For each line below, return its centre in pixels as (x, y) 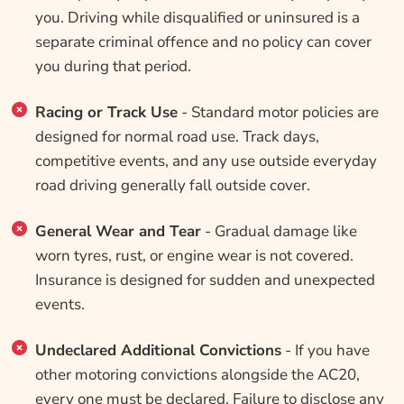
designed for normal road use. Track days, (177, 137)
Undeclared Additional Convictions (158, 350)
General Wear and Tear (118, 231)
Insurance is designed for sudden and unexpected (205, 280)
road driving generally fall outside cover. (172, 185)
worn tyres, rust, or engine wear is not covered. (194, 256)
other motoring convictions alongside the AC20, (197, 375)
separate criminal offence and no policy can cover (203, 42)
